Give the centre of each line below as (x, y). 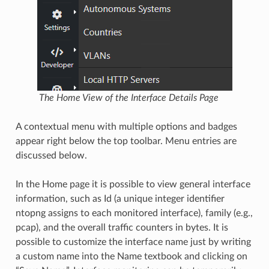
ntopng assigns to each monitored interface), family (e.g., (134, 213)
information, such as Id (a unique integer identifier (120, 198)
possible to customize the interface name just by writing (133, 242)
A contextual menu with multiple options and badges (126, 126)
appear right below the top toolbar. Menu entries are (126, 141)
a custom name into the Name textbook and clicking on (131, 256)
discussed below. (51, 155)
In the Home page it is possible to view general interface (133, 184)
